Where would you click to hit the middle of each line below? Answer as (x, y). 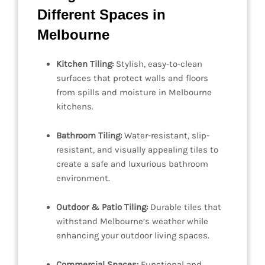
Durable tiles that (185, 207)
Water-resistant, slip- (166, 136)
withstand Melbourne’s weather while (132, 222)
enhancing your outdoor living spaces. (133, 236)
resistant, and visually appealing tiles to (137, 150)
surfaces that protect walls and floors (132, 78)
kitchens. (75, 107)
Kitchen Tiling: (85, 64)
